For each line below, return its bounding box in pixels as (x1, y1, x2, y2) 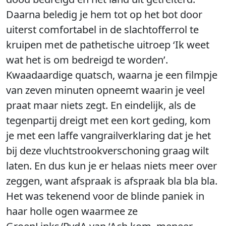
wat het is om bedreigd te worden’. (6, 53, 168, 67)
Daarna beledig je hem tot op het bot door (6, 8, 202, 21)
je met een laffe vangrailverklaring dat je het (6, 129, 211, 142)
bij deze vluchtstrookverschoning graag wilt (6, 144, 209, 157)
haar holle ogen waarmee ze (6, 204, 138, 218)
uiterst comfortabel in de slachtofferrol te (6, 23, 199, 36)
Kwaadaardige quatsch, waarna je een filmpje (6, 68, 217, 82)
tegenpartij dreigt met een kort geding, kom (6, 114, 211, 127)
